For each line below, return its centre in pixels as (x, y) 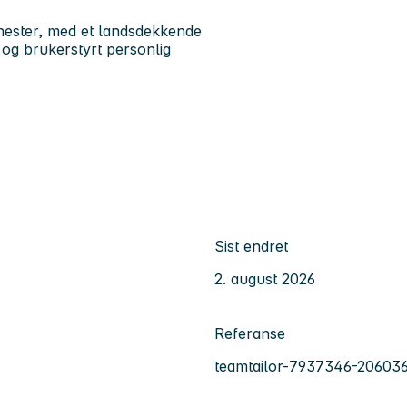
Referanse (250, 333)
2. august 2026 (265, 278)
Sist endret (251, 246)
